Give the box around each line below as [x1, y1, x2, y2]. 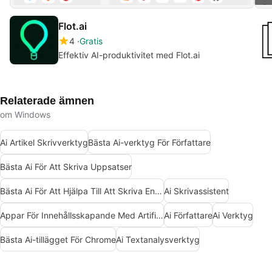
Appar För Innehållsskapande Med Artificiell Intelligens [156, 209, 163, 220]
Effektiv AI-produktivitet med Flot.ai [58, 50, 200, 61]
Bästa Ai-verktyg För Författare [88, 137, 211, 148]
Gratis [80, 36, 103, 47]
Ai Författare [164, 209, 212, 220]
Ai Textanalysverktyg [116, 234, 200, 245]
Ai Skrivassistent [164, 185, 229, 196]
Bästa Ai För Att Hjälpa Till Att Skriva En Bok [155, 185, 162, 196]
